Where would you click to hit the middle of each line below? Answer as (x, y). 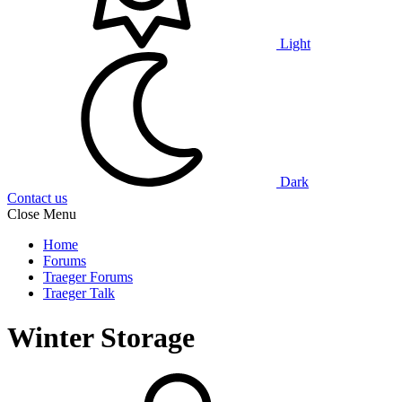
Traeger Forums (88, 277)
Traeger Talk (79, 293)
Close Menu (42, 214)
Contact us (37, 198)
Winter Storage (101, 337)
